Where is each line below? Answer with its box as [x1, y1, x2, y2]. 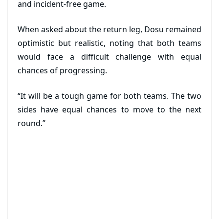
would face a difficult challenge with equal [18, 51, 201, 62]
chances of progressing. [18, 65, 107, 76]
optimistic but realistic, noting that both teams [18, 38, 201, 48]
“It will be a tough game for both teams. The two [18, 90, 201, 101]
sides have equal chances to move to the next [18, 104, 201, 115]
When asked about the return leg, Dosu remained [18, 24, 201, 35]
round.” [18, 118, 45, 129]
